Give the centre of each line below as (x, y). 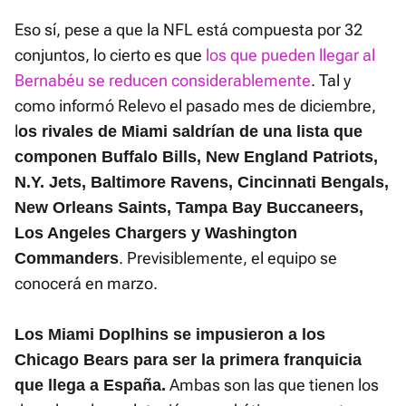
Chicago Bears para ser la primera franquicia (188, 360)
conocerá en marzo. (86, 284)
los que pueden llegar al (289, 55)
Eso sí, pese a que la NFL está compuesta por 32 (188, 30)
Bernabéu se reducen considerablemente (163, 81)
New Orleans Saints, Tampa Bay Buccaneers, (189, 208)
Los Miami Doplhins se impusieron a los (170, 335)
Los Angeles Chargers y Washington (156, 233)
